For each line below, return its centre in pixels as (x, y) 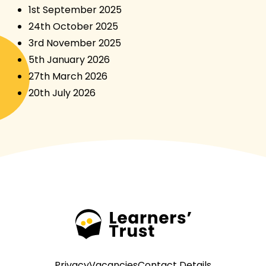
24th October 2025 (73, 26)
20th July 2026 (62, 93)
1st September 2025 (75, 10)
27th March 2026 (68, 76)
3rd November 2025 (75, 43)
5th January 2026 (69, 60)
